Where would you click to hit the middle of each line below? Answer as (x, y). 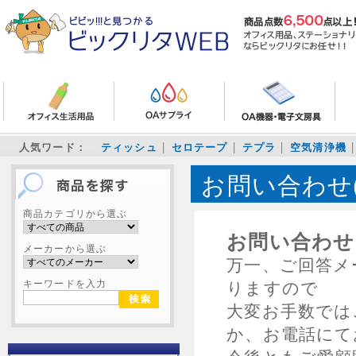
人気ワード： (53, 147)
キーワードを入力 (65, 283)
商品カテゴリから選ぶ (75, 213)
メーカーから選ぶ (65, 248)
